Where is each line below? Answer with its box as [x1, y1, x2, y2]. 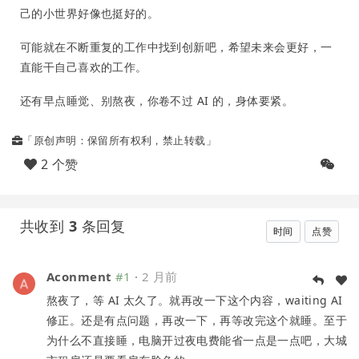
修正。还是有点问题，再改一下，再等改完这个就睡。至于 [46, 312, 347, 328]
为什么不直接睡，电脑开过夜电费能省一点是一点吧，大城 [46, 332, 347, 348]
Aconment [46, 268, 112, 284]
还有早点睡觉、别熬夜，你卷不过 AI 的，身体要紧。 [20, 92, 293, 108]
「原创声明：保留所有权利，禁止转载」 [22, 132, 216, 147]
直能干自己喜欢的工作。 [20, 59, 147, 75]
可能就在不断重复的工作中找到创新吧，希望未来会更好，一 [20, 39, 333, 55]
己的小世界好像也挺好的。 [20, 6, 159, 22]
